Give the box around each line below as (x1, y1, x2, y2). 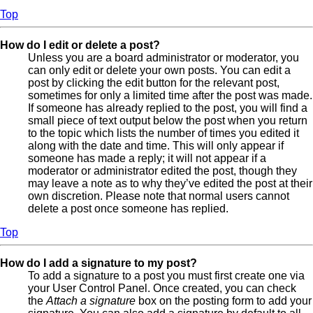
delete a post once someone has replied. (28, 203, 228, 215)
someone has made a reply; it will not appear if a (28, 152, 266, 165)
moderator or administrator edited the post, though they (28, 165, 297, 177)
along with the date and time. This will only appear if (28, 140, 284, 152)
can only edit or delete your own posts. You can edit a (28, 64, 291, 77)
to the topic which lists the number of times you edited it (28, 127, 299, 140)
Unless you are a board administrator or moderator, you (28, 52, 299, 64)
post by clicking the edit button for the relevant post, (28, 77, 279, 89)
